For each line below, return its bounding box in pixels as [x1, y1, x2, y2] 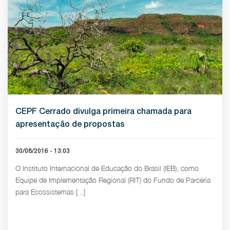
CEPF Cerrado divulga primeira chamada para [15, 106, 191, 116]
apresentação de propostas [15, 119, 125, 129]
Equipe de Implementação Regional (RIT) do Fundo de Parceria [15, 176, 210, 184]
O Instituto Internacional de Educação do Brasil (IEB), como [15, 164, 199, 172]
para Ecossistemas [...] [15, 187, 85, 196]
